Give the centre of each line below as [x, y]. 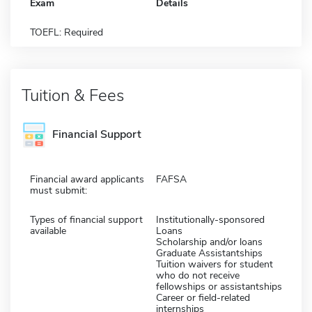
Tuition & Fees [73, 95]
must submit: [58, 190]
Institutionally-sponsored [210, 219]
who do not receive [198, 275]
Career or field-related [203, 297]
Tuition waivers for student [214, 264]
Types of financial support [86, 219]
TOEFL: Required [67, 32]
